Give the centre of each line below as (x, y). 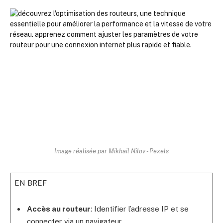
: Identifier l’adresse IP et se (139, 209)
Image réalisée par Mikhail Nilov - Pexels (111, 151)
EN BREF (30, 183)
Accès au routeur (58, 209)
